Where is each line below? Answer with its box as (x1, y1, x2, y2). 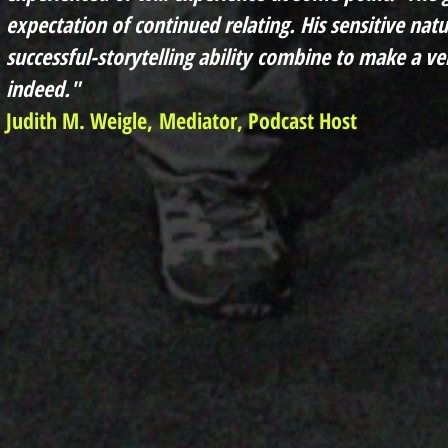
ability (198, 40, 251, 71)
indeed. (6, 72, 70, 103)
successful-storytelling (6, 40, 198, 71)
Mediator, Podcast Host (153, 104, 357, 135)
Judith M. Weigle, (6, 104, 153, 135)
